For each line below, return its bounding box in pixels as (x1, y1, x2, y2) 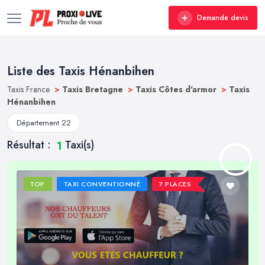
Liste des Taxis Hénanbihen (7, 63, 154, 80)
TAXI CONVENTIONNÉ (63, 179, 141, 189)
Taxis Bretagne (62, 83, 125, 95)
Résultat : (7, 137, 54, 153)
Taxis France (7, 83, 52, 95)
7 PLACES (159, 179, 192, 189)
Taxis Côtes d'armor (135, 83, 219, 95)
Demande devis (197, 12, 248, 23)
